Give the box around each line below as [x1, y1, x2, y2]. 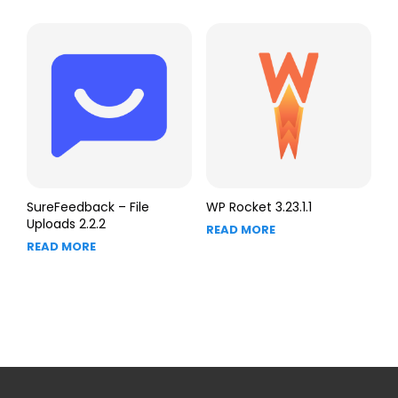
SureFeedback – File [27, 198, 149, 217]
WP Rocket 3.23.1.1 [205, 198, 312, 217]
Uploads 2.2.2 [27, 215, 106, 234]
